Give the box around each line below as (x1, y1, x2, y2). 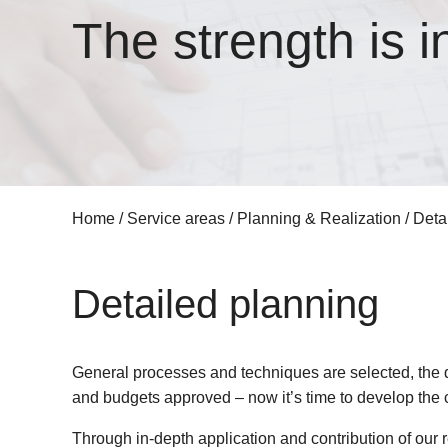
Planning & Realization (237, 210, 401, 227)
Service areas (127, 210, 225, 227)
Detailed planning (72, 281, 379, 326)
